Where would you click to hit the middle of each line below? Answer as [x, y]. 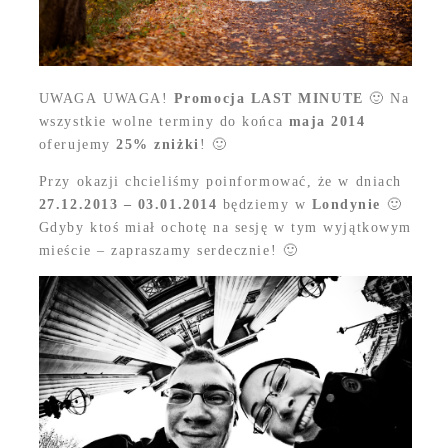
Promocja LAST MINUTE [268, 99]
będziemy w [262, 205]
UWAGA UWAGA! [106, 99]
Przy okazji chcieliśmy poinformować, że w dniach [220, 182]
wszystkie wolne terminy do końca [163, 122]
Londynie [344, 205]
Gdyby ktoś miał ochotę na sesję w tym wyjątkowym [225, 228]
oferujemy [77, 145]
